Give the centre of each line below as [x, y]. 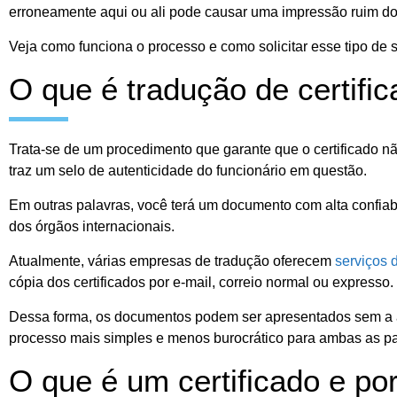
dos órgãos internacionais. [93, 227]
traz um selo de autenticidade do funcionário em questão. [190, 171]
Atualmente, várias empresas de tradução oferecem [172, 261]
